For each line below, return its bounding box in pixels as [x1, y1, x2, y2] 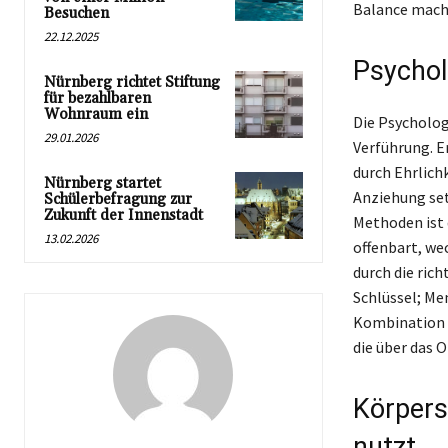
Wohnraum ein [44, 104, 148, 124]
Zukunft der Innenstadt [44, 205, 203, 225]
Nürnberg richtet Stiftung [44, 72, 220, 92]
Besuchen [44, 3, 109, 23]
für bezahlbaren [44, 88, 151, 108]
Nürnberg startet [44, 173, 161, 193]
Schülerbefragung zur [44, 189, 192, 209]
